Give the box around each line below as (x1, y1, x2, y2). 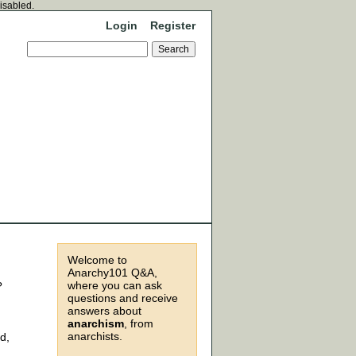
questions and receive (68, 292, 178, 304)
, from (124, 317, 153, 330)
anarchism (68, 317, 124, 330)
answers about (68, 304, 141, 317)
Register (150, 19, 195, 32)
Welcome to (68, 253, 127, 266)
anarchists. (68, 330, 122, 342)
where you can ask (68, 279, 162, 292)
